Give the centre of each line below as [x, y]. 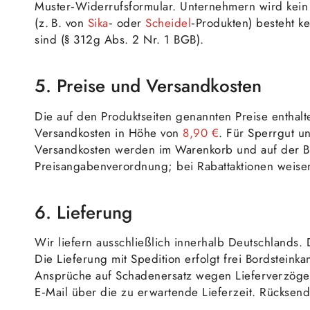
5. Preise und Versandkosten [148, 86]
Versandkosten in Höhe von [109, 133]
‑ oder [127, 23]
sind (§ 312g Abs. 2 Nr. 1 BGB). [119, 40]
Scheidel [168, 23]
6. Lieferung [83, 212]
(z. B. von [61, 23]
